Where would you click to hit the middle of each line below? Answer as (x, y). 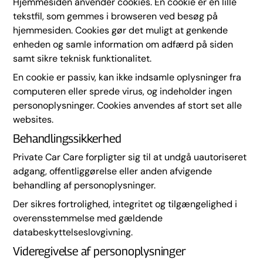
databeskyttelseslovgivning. (73, 232)
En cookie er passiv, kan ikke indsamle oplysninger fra (127, 77)
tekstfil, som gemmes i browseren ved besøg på (116, 16)
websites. (33, 119)
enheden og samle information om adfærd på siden (123, 44)
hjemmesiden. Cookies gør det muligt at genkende (121, 30)
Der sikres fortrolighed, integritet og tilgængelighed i (125, 204)
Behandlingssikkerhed (67, 139)
